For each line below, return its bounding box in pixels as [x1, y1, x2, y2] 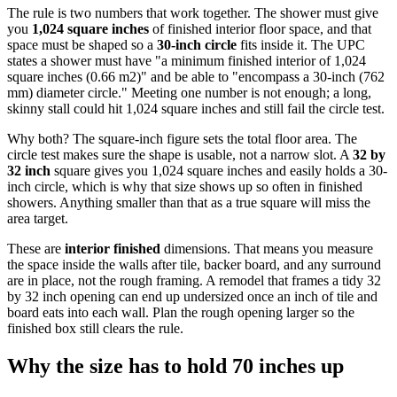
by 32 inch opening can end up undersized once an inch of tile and [7, 288, 378, 304]
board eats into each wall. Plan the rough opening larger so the [7, 304, 354, 320]
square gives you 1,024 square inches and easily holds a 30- [51, 162, 387, 178]
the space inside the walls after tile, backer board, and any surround [7, 256, 381, 272]
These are [7, 240, 65, 256]
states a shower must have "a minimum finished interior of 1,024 [7, 52, 366, 68]
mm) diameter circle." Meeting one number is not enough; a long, [7, 84, 371, 100]
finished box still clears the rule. [7, 320, 183, 336]
